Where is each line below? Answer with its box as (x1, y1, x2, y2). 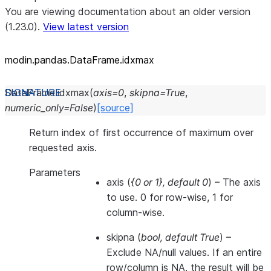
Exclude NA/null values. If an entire (106, 246, 262, 258)
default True (165, 231, 220, 243)
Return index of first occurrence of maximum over (29, 126, 253, 139)
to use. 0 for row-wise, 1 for (106, 191, 233, 203)
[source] (97, 102, 134, 114)
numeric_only (5, 102, 64, 114)
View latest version (43, 21, 129, 33)
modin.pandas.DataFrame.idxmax (5, 54, 154, 66)
